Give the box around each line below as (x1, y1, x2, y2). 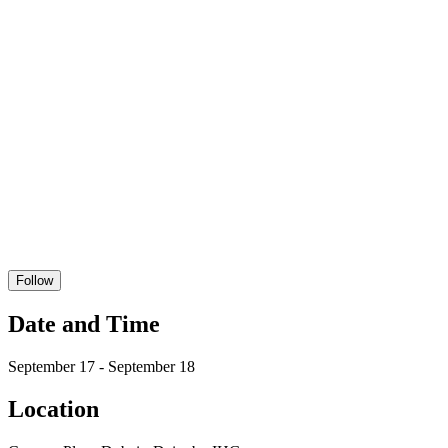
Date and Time (8, 310, 160, 337)
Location (8, 395, 99, 422)
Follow (16, 272, 53, 288)
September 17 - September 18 (8, 357, 195, 375)
